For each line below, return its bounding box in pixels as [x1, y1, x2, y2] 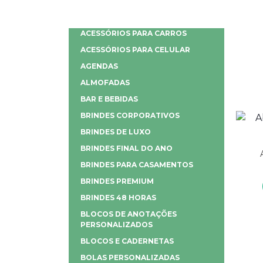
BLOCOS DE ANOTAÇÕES [80, 209, 177, 218]
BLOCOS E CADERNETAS [80, 236, 174, 245]
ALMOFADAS [80, 77, 130, 87]
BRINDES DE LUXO [80, 127, 151, 136]
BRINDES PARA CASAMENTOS [80, 160, 193, 169]
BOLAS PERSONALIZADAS [80, 252, 180, 262]
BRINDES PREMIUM [80, 176, 154, 186]
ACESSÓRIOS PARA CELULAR [80, 45, 190, 54]
